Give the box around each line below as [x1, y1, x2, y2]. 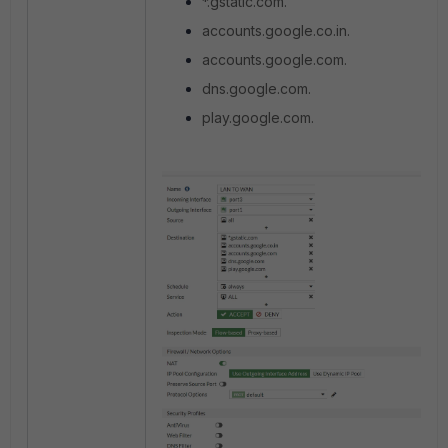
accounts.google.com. [202, 50, 347, 68]
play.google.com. [202, 108, 314, 126]
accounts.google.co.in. [202, 21, 350, 39]
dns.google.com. [202, 79, 311, 97]
